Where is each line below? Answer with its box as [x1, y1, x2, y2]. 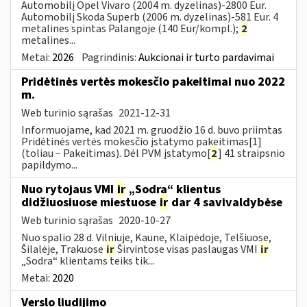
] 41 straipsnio [218, 145, 285, 161]
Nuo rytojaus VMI [21, 180, 116, 198]
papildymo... [21, 157, 77, 173]
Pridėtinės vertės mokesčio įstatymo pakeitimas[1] [21, 134, 262, 149]
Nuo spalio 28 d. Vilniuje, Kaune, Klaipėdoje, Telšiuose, [21, 230, 271, 245]
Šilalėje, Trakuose [21, 241, 106, 257]
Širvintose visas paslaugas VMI [115, 241, 260, 257]
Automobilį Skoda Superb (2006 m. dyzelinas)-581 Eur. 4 [21, 9, 278, 25]
